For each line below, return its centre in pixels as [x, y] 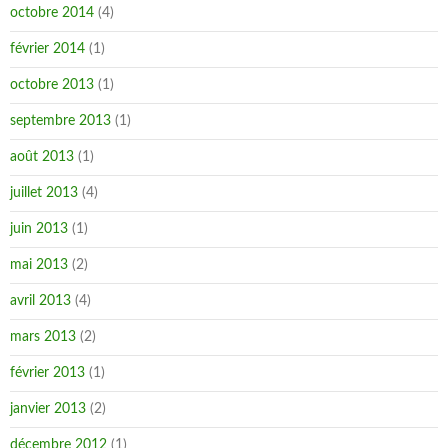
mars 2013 [43, 337]
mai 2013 [39, 265]
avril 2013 [40, 301]
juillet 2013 [44, 193]
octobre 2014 [52, 13]
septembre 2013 [60, 121]
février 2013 [47, 373]
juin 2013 [39, 229]
